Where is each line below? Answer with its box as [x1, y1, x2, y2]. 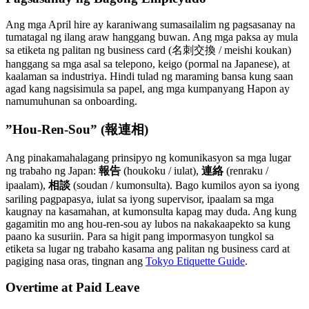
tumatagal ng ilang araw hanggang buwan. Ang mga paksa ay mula [6, 31, 298, 43]
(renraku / [223, 164, 268, 177]
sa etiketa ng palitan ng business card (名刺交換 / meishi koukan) [6, 44, 291, 57]
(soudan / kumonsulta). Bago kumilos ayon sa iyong [70, 179, 299, 191]
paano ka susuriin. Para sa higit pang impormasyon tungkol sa [6, 230, 274, 242]
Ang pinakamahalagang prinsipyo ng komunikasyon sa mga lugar [6, 151, 291, 163]
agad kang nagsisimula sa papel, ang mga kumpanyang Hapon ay [6, 83, 290, 95]
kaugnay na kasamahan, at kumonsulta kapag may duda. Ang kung [6, 205, 297, 217]
